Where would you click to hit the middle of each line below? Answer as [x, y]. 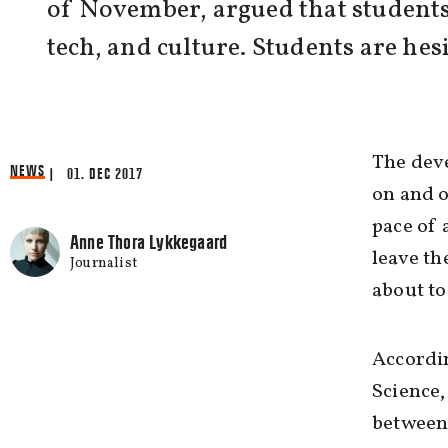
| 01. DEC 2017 [96, 174]
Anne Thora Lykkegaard [149, 242]
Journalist [103, 263]
